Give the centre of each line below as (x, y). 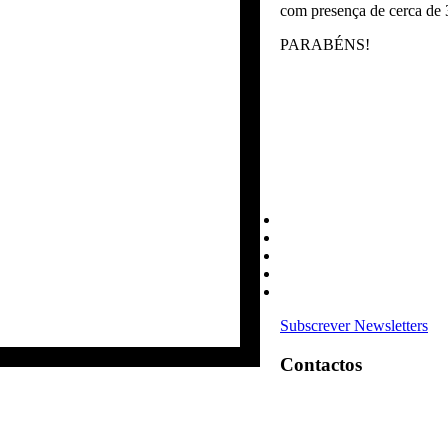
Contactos (321, 364)
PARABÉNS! (325, 44)
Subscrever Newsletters (354, 325)
